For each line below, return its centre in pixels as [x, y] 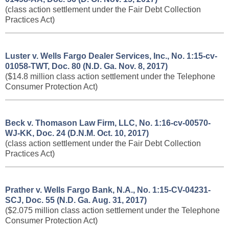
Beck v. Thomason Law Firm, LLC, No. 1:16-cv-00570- [108, 123]
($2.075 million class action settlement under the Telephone [112, 210]
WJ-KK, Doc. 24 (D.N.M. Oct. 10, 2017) [77, 133]
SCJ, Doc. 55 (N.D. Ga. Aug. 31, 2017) [76, 200]
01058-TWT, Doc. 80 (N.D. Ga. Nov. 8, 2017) [86, 66]
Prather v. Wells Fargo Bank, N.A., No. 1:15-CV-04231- [108, 190]
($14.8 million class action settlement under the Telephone [110, 76]
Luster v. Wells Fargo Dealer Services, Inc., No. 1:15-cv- [111, 56]
